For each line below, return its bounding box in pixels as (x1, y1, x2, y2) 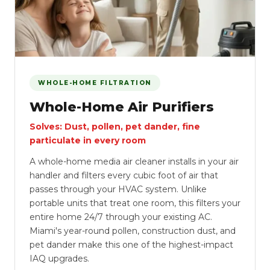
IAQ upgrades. (30, 253, 89, 264)
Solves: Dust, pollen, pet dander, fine (30, 121, 200, 132)
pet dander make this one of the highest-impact (30, 239, 233, 250)
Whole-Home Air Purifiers (30, 99, 214, 115)
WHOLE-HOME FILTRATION (38, 79, 152, 87)
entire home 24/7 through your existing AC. (30, 212, 212, 222)
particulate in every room (30, 135, 146, 146)
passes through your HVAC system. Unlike (30, 184, 207, 195)
